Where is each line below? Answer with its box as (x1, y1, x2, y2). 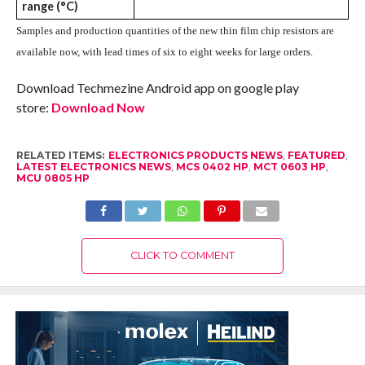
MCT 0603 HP (253, 161, 326, 174)
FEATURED (287, 149, 345, 162)
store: (15, 99, 51, 116)
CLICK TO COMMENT (130, 249, 235, 262)
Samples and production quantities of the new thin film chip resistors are (15, 24, 334, 37)
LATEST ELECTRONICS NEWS (15, 161, 171, 174)
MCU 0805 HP (15, 172, 90, 185)
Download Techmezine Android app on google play (15, 80, 299, 96)
